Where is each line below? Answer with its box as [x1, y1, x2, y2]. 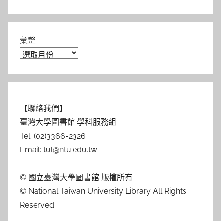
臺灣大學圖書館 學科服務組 [20, 117, 116, 127]
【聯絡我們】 [20, 103, 67, 113]
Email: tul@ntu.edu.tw [20, 145, 97, 154]
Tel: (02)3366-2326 [20, 131, 86, 141]
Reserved [20, 200, 54, 210]
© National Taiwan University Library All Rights [20, 186, 186, 196]
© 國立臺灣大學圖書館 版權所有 [20, 172, 133, 182]
